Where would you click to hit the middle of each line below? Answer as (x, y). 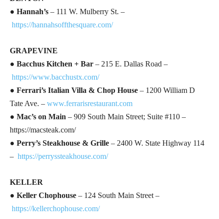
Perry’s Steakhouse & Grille (63, 143)
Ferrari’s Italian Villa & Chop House (77, 90)
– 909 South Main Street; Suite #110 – (127, 116)
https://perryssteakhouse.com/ (63, 156)
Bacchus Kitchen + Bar (56, 64)
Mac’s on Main (42, 116)
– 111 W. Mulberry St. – (87, 11)
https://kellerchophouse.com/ (56, 208)
